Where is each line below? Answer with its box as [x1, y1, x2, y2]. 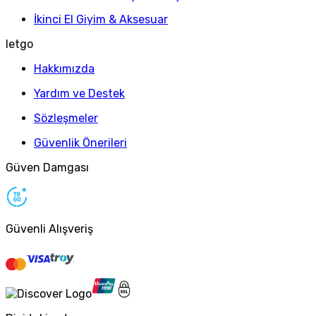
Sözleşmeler [34, 111, 98, 125]
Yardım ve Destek [34, 86, 125, 100]
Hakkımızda [34, 61, 95, 75]
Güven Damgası [6, 160, 89, 174]
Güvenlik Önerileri [34, 135, 127, 150]
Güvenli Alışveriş [6, 221, 93, 236]
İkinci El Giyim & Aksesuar [34, 12, 168, 26]
